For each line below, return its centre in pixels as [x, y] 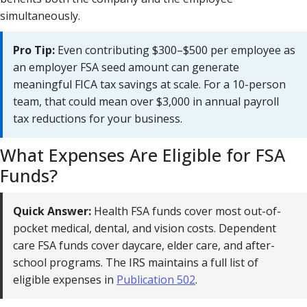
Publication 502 [156, 279]
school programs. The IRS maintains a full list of [136, 262]
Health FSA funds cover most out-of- [186, 211]
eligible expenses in [65, 279]
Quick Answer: [52, 211]
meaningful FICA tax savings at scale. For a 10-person [149, 84]
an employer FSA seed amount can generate [126, 67]
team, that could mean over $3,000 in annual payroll [146, 101]
